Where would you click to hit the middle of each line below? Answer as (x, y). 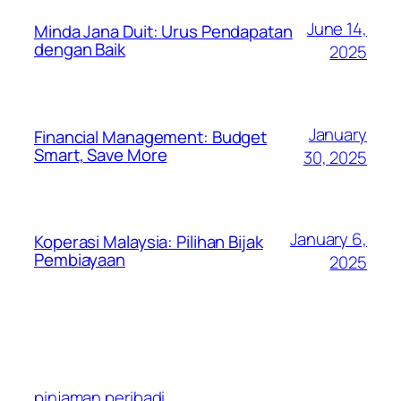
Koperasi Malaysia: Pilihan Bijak (149, 241)
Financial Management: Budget (151, 137)
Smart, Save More (101, 154)
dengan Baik (80, 50)
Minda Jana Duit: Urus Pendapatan (163, 32)
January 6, (328, 239)
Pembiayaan (80, 259)
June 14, (337, 29)
